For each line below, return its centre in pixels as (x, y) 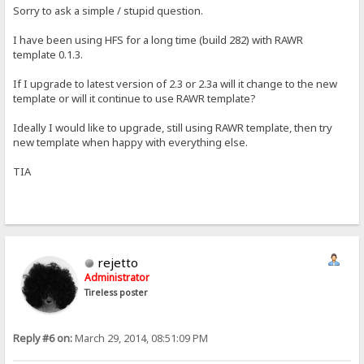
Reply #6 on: (43, 338)
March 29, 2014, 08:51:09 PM (141, 338)
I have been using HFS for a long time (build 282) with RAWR (158, 39)
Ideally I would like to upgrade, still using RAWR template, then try (173, 127)
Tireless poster (117, 292)
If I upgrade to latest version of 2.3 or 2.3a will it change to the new (175, 83)
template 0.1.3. (48, 54)
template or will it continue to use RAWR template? (135, 98)
